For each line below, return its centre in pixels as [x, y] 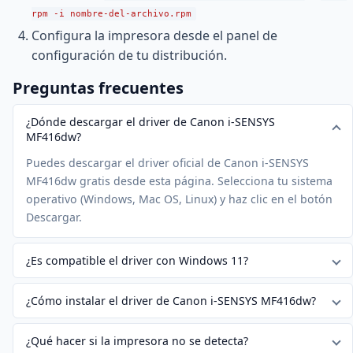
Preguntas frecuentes [98, 88]
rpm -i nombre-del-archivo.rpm [111, 13]
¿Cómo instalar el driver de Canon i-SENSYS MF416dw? [171, 301]
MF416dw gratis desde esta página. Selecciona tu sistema [179, 181]
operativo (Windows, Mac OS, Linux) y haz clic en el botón [179, 199]
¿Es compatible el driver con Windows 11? [137, 261]
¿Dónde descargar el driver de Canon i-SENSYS [150, 122]
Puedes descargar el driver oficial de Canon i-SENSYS [167, 163]
